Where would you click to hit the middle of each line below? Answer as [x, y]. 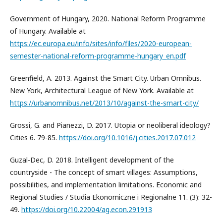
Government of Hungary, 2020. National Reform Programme [108, 19]
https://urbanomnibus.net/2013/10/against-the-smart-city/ [104, 103]
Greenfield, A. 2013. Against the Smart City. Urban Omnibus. [106, 78]
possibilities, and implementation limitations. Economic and [106, 185]
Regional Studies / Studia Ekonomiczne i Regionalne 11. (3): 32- [111, 197]
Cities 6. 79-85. [34, 138]
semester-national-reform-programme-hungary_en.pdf [98, 56]
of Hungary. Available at [48, 31]
